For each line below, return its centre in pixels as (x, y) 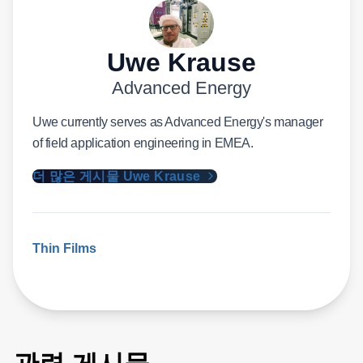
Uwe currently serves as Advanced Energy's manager (178, 122)
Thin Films (64, 248)
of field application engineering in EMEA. (143, 143)
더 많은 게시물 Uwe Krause (118, 176)
